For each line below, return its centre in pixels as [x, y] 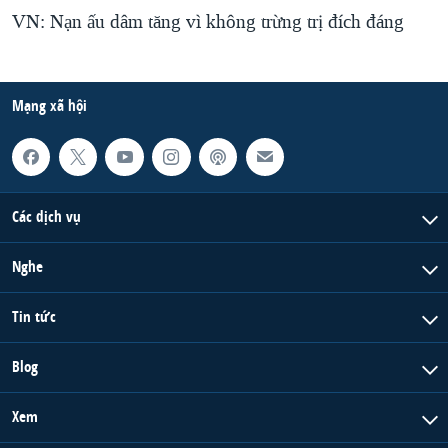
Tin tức [34, 317]
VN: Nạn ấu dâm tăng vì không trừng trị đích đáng [208, 21]
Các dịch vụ [46, 217]
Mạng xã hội [49, 105]
